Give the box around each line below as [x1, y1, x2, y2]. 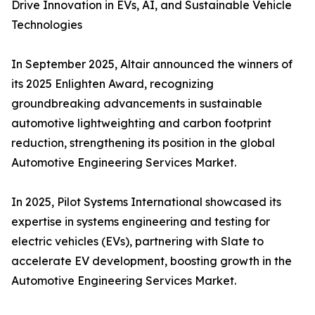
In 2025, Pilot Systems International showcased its [11, 195, 281, 210]
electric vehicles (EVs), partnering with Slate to [11, 234, 264, 249]
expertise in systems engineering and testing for [11, 214, 270, 229]
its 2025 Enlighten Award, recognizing [11, 77, 214, 91]
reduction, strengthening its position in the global [11, 136, 275, 150]
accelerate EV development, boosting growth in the [11, 254, 292, 269]
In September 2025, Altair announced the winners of [11, 57, 292, 72]
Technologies [11, 18, 82, 32]
